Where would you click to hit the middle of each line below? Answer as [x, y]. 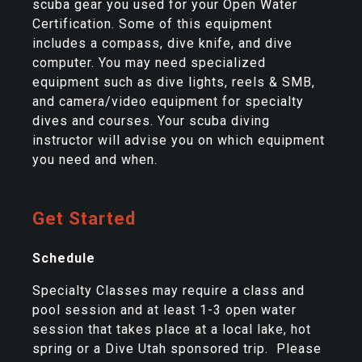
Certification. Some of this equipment [152, 24]
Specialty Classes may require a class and [168, 291]
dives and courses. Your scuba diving [151, 121]
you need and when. [95, 160]
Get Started [84, 219]
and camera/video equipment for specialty [168, 102]
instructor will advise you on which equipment [179, 141]
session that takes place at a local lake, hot [172, 330]
